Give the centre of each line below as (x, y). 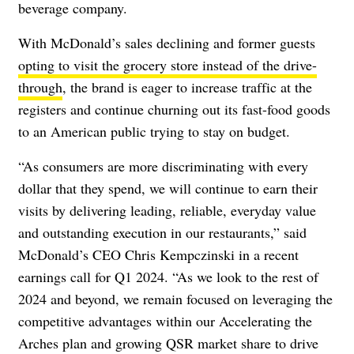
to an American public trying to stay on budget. (154, 131)
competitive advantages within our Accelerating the (165, 320)
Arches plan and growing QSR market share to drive (168, 343)
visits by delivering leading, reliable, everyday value (167, 210)
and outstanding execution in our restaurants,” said (162, 232)
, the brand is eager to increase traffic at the (187, 87)
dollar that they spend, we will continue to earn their (168, 188)
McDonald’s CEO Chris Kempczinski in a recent (158, 254)
